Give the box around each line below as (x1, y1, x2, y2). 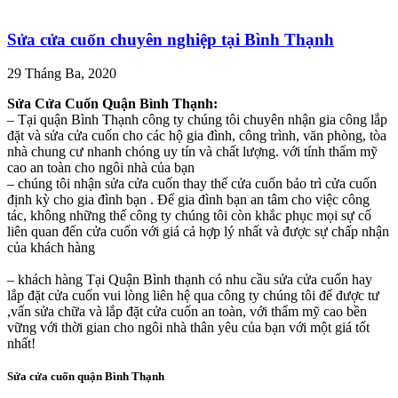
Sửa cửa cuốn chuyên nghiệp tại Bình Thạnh (7, 29, 334, 49)
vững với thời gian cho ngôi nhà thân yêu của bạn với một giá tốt (7, 320, 370, 336)
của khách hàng (7, 240, 95, 256)
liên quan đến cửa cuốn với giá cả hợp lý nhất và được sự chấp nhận (7, 224, 389, 240)
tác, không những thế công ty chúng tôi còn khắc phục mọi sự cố (7, 208, 371, 224)
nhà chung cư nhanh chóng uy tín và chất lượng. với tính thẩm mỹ (7, 144, 378, 160)
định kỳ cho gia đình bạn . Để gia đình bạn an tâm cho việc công (7, 192, 370, 208)
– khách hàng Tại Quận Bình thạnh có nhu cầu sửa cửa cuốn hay (7, 272, 372, 288)
